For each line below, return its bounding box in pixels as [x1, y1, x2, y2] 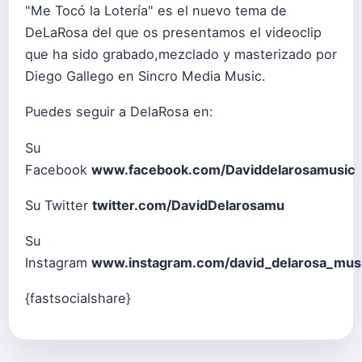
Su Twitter [25, 196, 92, 213]
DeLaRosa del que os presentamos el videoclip [25, 24, 322, 41]
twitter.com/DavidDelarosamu [92, 196, 284, 213]
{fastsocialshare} [25, 289, 131, 306]
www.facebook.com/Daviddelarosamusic [91, 161, 356, 178]
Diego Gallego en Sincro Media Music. [25, 68, 266, 85]
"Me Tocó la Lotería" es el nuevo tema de [25, 2, 287, 19]
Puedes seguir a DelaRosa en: [25, 103, 213, 120]
